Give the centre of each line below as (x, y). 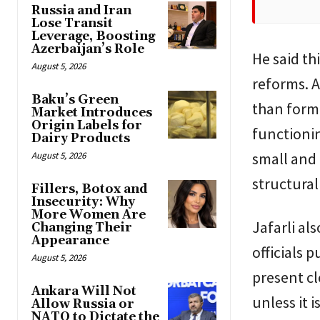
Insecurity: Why (83, 202)
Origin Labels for (87, 125)
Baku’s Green (75, 100)
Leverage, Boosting (93, 36)
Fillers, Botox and (89, 189)
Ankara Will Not (84, 291)
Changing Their (82, 227)
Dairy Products (81, 138)
